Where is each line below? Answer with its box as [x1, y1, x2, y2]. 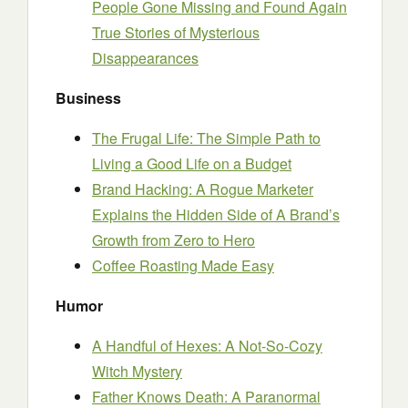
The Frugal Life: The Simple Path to [92, 127, 321, 148]
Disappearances [92, 47, 199, 68]
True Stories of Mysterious [92, 22, 260, 43]
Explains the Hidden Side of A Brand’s [92, 204, 340, 225]
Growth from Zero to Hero [92, 229, 255, 250]
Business [56, 87, 121, 108]
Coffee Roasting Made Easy [92, 255, 274, 276]
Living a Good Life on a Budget [92, 153, 291, 174]
